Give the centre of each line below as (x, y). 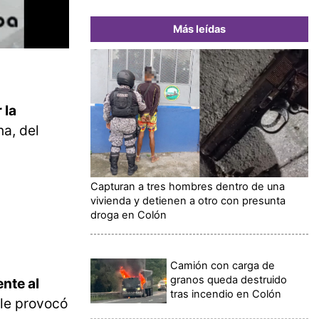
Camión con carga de (223, 265)
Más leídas (199, 29)
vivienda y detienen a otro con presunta (188, 200)
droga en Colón (129, 215)
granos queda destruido (229, 279)
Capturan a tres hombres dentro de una (188, 186)
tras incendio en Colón (226, 294)
